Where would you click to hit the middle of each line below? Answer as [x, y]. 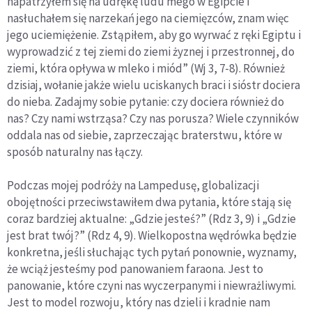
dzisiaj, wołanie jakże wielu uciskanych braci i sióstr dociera [154, 85]
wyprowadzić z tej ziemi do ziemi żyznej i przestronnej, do [151, 52]
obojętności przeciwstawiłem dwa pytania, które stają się [149, 202]
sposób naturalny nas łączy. [75, 152]
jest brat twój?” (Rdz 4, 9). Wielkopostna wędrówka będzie [152, 236]
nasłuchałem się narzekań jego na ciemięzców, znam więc [148, 18]
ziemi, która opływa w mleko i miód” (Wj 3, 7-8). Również [146, 69]
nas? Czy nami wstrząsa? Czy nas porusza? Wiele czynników [153, 119]
